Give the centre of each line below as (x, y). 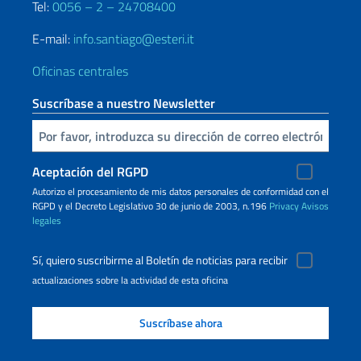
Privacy (284, 206)
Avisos (315, 206)
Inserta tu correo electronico (39, 135)
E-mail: (53, 39)
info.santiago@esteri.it (134, 39)
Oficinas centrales (80, 71)
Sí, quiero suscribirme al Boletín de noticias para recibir (160, 261)
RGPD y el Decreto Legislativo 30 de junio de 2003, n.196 (151, 206)
